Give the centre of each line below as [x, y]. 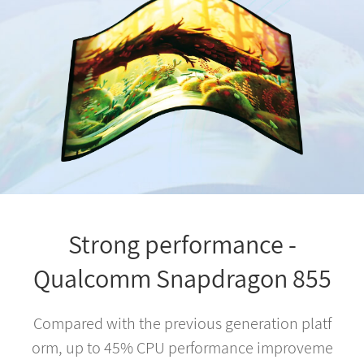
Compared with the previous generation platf [182, 324]
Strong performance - [182, 244]
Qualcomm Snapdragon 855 [182, 278]
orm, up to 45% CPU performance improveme [182, 348]
